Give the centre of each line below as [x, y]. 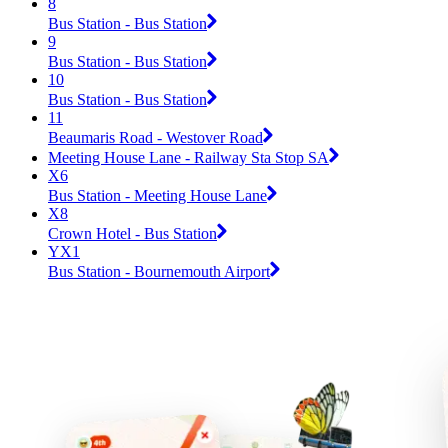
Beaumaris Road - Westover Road [155, 137]
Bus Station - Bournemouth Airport [159, 271]
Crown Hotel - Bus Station [132, 233]
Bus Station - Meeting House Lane [157, 195]
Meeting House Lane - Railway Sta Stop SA [188, 157]
